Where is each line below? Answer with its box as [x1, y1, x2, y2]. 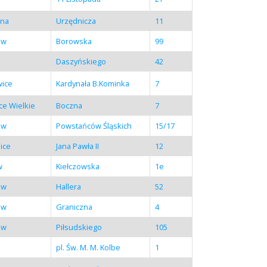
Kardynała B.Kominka [55, 77, 129, 89]
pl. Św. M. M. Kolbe [55, 241, 120, 253]
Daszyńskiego [55, 55, 106, 67]
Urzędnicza [55, 15, 96, 26]
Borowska [55, 35, 92, 46]
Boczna [55, 100, 82, 111]
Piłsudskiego [55, 221, 102, 232]
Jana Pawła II [55, 140, 99, 151]
